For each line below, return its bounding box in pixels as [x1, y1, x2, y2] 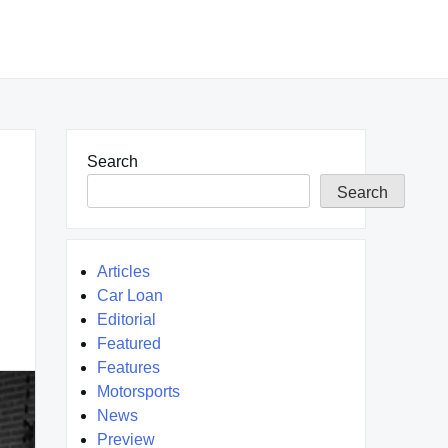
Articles [97, 262, 150, 280]
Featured [97, 334, 161, 352]
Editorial [97, 310, 156, 328]
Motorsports [97, 382, 180, 400]
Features [97, 358, 160, 376]
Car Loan [97, 286, 163, 304]
